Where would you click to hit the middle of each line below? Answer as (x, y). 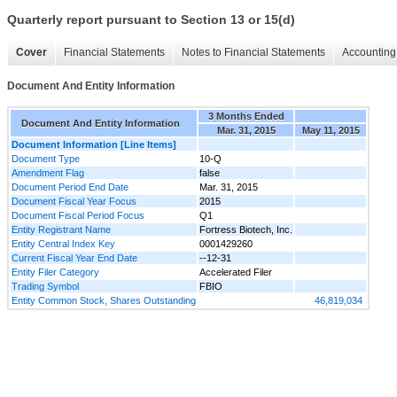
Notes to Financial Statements (253, 53)
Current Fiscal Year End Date (74, 257)
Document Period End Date (70, 187)
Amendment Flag (48, 172)
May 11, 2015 (331, 130)
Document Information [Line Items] (94, 144)
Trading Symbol (45, 286)
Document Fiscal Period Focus (78, 215)
